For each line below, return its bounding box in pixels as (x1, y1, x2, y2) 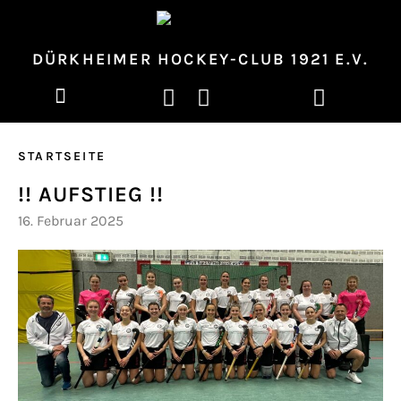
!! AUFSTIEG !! (18, 181, 164, 207)
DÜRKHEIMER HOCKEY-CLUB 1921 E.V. (31, 48, 370, 69)
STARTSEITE (18, 148, 106, 164)
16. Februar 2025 (18, 211, 124, 229)
